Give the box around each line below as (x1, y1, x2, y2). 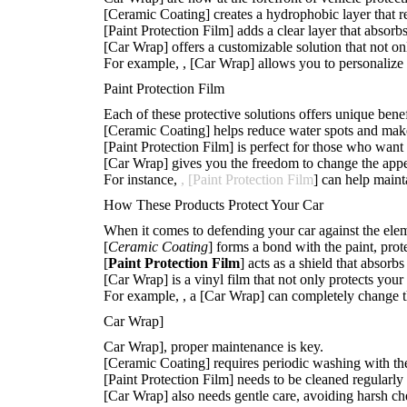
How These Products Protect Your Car (104, 197, 323, 213)
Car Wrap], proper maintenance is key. (104, 339, 323, 354)
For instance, (104, 172, 181, 187)
